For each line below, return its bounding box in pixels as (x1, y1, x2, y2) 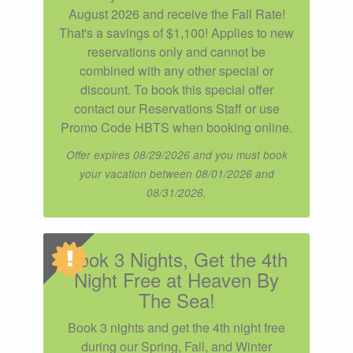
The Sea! (138, 285, 215, 314)
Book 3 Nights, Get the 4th (65, 244, 288, 273)
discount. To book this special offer (80, 80, 273, 98)
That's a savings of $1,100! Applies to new (59, 23, 294, 42)
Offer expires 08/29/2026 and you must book (65, 147, 288, 162)
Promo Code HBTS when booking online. (61, 117, 292, 136)
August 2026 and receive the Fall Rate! (68, 4, 285, 23)
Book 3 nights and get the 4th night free (68, 318, 285, 336)
